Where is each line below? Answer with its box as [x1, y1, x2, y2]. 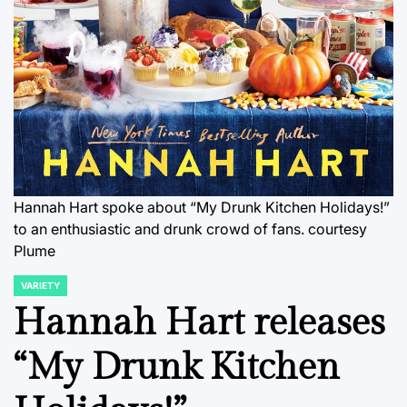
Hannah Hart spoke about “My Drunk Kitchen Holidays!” [14, 197, 390, 216]
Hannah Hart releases [14, 300, 385, 345]
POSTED [13, 284, 50, 296]
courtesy [308, 219, 367, 238]
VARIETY [21, 279, 60, 291]
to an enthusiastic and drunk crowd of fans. [14, 219, 304, 238]
